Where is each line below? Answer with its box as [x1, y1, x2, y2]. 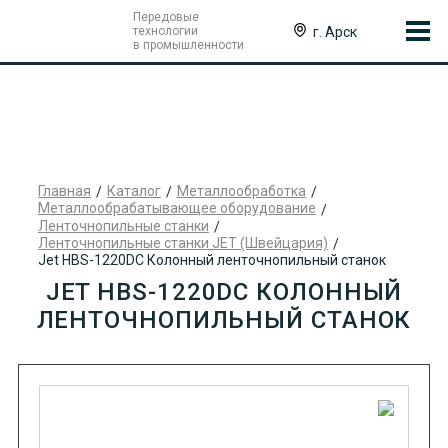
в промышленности [132, 38, 244, 52]
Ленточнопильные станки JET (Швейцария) [37, 234, 328, 251]
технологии [132, 24, 198, 38]
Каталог [106, 183, 161, 199]
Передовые [132, 10, 199, 24]
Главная [37, 183, 91, 199]
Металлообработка [176, 183, 306, 199]
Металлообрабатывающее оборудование [37, 200, 316, 217]
